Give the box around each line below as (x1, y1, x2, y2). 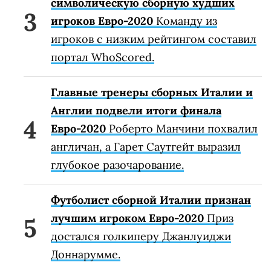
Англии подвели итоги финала (51, 103, 221, 117)
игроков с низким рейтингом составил (51, 31, 256, 46)
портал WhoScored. (51, 50, 154, 64)
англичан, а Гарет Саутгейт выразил (51, 139, 241, 154)
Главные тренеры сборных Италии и (51, 85, 253, 99)
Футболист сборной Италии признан (51, 192, 251, 207)
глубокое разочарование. (51, 157, 184, 172)
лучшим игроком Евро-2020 (51, 211, 204, 225)
